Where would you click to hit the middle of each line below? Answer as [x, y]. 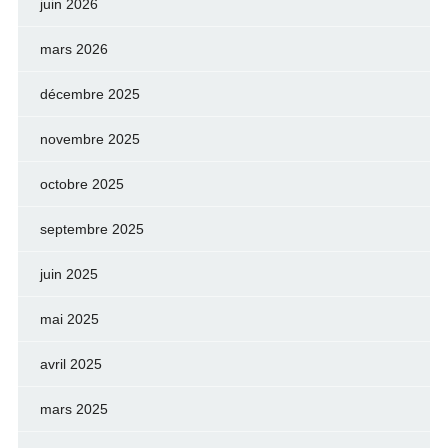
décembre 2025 [89, 93]
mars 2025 [73, 408]
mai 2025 [69, 318]
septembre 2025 [91, 228]
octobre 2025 [81, 183]
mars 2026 [73, 48]
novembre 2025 [89, 138]
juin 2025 [68, 273]
